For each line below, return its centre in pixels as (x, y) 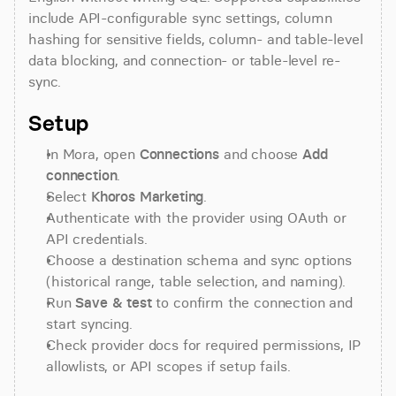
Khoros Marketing (147, 196)
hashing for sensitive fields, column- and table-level (196, 39)
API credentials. (97, 239)
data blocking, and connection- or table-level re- (185, 60)
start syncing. (89, 324)
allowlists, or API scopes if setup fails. (168, 366)
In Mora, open (93, 154)
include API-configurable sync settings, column (180, 18)
